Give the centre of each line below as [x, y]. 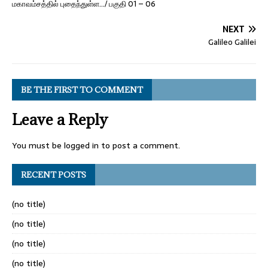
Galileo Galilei [232, 42]
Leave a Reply [60, 119]
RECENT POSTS [54, 174]
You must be [38, 145]
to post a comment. [139, 145]
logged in [81, 145]
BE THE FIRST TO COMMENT [82, 89]
